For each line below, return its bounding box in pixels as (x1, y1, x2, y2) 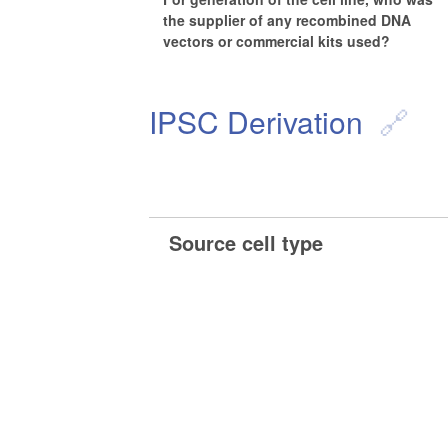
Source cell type (169, 227, 324, 257)
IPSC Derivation (149, 99, 364, 143)
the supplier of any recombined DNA (163, 10, 412, 31)
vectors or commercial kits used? (163, 31, 391, 52)
